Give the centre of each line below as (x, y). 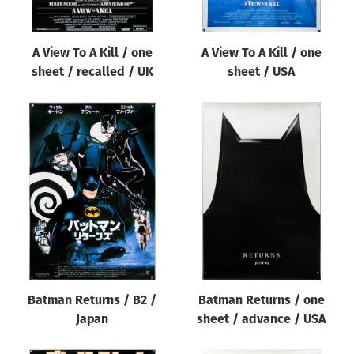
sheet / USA (262, 72)
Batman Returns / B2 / (92, 301)
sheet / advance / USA (262, 320)
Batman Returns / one (261, 301)
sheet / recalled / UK (92, 72)
